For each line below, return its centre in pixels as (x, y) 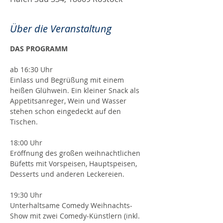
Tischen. (24, 122)
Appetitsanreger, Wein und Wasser (69, 101)
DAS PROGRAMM (39, 49)
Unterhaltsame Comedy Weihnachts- (71, 205)
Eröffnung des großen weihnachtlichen (76, 153)
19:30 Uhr (26, 195)
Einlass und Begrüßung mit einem (68, 80)
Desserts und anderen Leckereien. (67, 174)
